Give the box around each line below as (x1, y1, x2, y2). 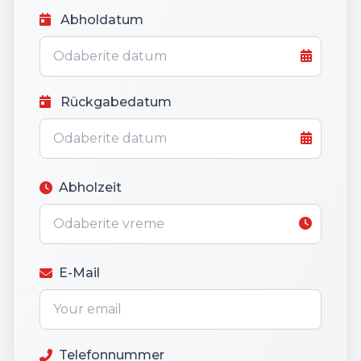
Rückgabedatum (57, 94, 172, 110)
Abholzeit (59, 180, 122, 196)
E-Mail (59, 265, 100, 281)
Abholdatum (57, 12, 143, 28)
